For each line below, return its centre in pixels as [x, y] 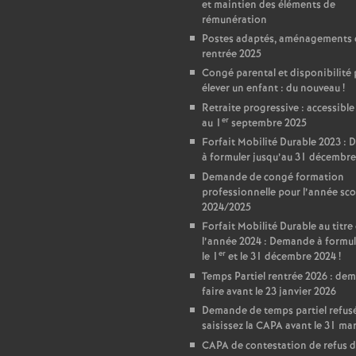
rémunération [234, 20]
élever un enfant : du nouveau [271, 89]
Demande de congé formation [273, 178]
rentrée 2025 [232, 54]
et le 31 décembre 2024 [281, 257]
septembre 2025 [268, 124]
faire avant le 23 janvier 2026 [269, 292]
